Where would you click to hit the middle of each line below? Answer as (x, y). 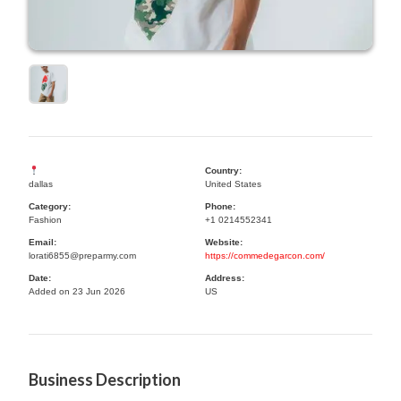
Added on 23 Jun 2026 (77, 291)
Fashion (45, 220)
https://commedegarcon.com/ (265, 256)
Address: (225, 278)
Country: (223, 171)
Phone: (220, 206)
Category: (50, 206)
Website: (224, 242)
